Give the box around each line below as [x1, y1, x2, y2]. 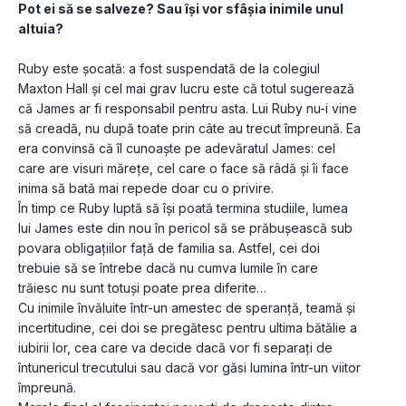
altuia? [18, 21, 63, 37]
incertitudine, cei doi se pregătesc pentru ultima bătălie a [18, 320, 357, 336]
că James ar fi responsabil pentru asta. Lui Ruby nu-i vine [18, 101, 357, 117]
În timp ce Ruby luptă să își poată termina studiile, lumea [18, 200, 348, 217]
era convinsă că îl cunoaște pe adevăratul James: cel [18, 140, 335, 157]
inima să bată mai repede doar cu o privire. [18, 180, 274, 197]
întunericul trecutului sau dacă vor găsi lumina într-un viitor [18, 360, 361, 376]
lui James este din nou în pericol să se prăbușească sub [18, 220, 353, 237]
